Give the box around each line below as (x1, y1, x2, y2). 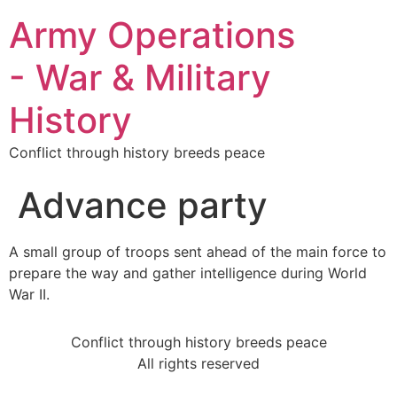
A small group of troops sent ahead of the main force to (9, 243, 386, 261)
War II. (9, 285, 50, 303)
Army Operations (9, 13, 295, 57)
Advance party (18, 183, 268, 227)
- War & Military (9, 56, 271, 99)
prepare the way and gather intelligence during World (9, 264, 367, 282)
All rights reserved (137, 354, 260, 373)
